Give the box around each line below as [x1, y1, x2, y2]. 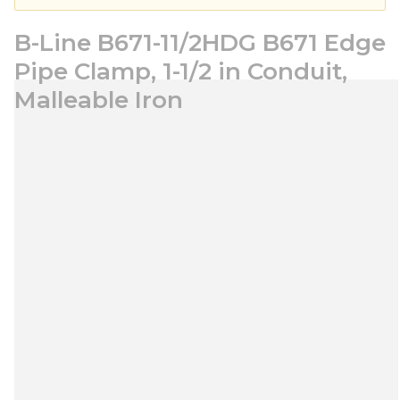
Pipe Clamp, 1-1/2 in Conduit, [14, 57, 347, 86]
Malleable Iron [14, 86, 183, 114]
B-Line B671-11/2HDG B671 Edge [14, 29, 386, 57]
